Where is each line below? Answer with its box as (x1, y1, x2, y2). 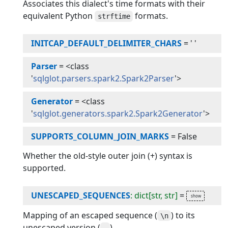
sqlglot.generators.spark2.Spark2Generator (33, 107, 204, 119)
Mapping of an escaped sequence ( (23, 209, 158, 221)
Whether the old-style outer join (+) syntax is (23, 150, 193, 161)
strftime (97, 12, 130, 20)
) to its (171, 209, 195, 221)
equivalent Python (23, 10, 95, 21)
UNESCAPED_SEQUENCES (31, 190, 131, 202)
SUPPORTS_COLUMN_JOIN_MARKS (31, 130, 169, 142)
